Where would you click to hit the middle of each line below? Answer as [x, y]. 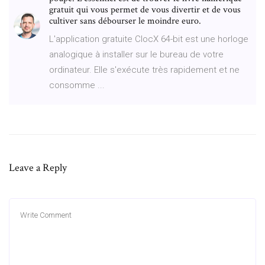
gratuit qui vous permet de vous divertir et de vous [145, 9]
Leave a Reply [38, 167]
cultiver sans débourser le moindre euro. [125, 21]
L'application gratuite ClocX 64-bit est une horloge [149, 39]
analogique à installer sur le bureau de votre [136, 54]
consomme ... [77, 85]
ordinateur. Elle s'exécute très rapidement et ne [144, 70]
